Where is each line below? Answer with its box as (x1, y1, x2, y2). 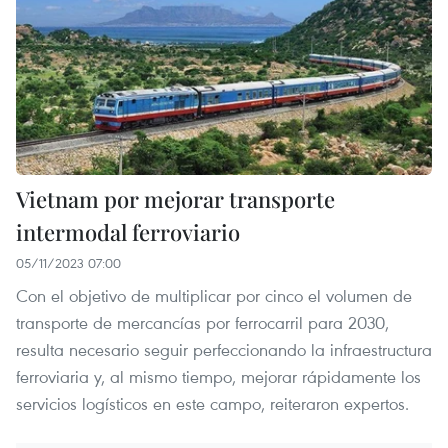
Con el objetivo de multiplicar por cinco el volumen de (16, 283, 412, 307)
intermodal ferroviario (16, 216, 240, 247)
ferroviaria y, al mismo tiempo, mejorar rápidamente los (16, 364, 421, 388)
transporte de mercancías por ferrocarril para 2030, (16, 310, 389, 334)
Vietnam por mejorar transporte (16, 183, 335, 214)
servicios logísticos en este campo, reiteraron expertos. (16, 391, 409, 415)
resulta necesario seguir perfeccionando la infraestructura (16, 337, 432, 361)
